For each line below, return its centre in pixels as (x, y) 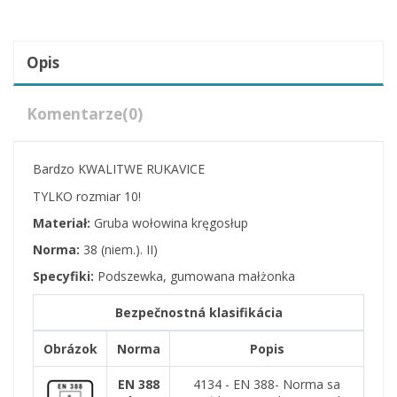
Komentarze (74, 114)
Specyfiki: (63, 276)
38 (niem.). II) (119, 250)
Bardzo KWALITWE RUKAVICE (119, 169)
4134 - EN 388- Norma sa (267, 385)
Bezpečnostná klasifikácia (198, 313)
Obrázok (70, 349)
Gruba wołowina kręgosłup (169, 222)
